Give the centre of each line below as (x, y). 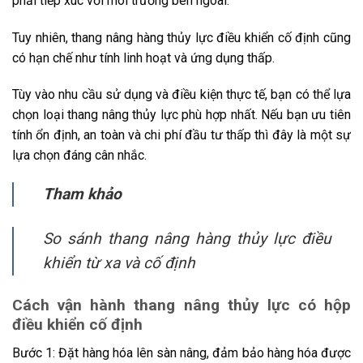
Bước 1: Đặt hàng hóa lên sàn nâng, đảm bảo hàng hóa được (181, 352)
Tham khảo (82, 194)
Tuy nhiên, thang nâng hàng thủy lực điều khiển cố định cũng (181, 37)
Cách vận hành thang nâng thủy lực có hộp (181, 305)
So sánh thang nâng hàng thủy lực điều (187, 239)
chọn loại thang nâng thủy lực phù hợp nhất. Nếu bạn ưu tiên (181, 115)
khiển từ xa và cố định (119, 263)
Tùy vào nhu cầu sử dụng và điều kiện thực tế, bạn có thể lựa (181, 95)
